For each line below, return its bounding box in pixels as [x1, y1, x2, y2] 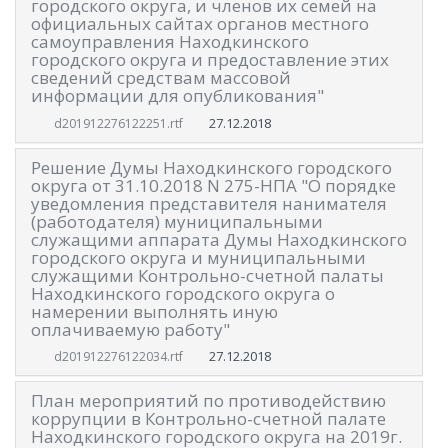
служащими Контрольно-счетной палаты [31, 263, 384, 287]
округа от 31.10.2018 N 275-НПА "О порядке [31, 173, 396, 197]
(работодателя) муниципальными [31, 209, 323, 233]
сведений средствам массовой [31, 66, 291, 90]
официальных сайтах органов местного [31, 12, 369, 36]
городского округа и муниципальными [31, 245, 366, 269]
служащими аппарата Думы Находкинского [31, 227, 407, 251]
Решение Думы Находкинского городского [31, 155, 392, 179]
